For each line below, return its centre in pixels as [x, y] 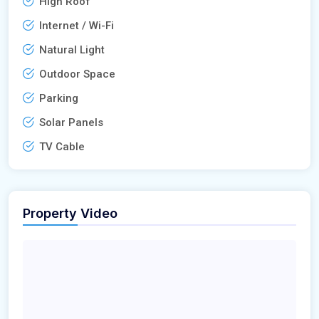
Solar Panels [71, 122]
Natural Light [72, 49]
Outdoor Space [77, 74]
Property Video [70, 213]
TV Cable [62, 146]
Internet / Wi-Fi [77, 25]
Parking [59, 98]
